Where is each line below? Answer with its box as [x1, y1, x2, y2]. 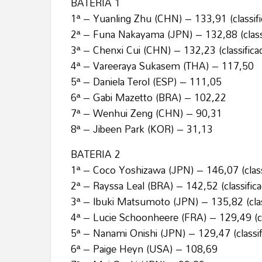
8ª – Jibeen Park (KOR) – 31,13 [71, 119, 213, 139]
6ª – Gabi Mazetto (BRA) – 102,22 [71, 88, 226, 108]
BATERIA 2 [71, 144, 120, 164]
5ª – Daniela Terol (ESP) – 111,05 [71, 72, 222, 92]
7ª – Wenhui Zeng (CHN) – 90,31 [71, 104, 222, 123]
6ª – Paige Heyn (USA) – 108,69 [71, 239, 218, 259]
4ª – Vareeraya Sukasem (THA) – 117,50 [71, 56, 254, 76]
